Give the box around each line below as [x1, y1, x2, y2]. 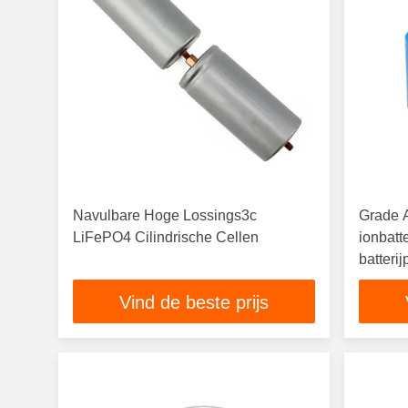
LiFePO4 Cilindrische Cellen [73, 229, 259, 245]
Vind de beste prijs [119, 292, 270, 313]
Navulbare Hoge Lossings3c [73, 208, 257, 223]
